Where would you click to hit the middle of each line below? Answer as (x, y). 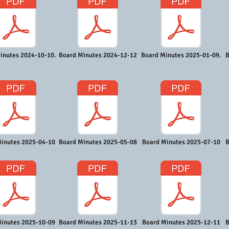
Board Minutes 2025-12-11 (181, 222)
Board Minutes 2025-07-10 (181, 142)
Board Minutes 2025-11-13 (98, 222)
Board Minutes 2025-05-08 (98, 142)
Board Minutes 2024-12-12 (98, 55)
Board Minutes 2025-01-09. (181, 55)
